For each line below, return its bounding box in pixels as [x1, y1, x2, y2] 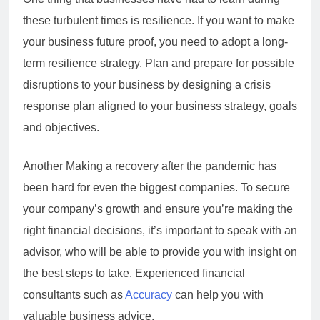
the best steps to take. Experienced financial [23, 266, 245, 279]
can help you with [172, 288, 264, 301]
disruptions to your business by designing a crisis [23, 78, 271, 91]
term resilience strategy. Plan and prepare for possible [23, 56, 294, 69]
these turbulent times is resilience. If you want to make [23, 14, 294, 26]
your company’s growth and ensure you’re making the [23, 202, 293, 215]
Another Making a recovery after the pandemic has [23, 159, 276, 172]
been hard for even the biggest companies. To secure [23, 181, 290, 194]
